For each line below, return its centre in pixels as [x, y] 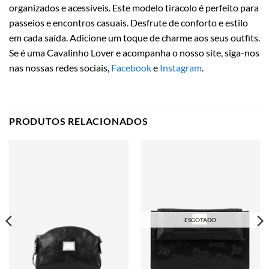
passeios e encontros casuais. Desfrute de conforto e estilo [128, 22]
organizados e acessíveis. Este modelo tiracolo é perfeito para [134, 7]
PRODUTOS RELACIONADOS [79, 121]
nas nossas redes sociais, [59, 67]
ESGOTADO [200, 220]
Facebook [130, 67]
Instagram [181, 67]
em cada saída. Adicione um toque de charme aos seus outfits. [134, 37]
